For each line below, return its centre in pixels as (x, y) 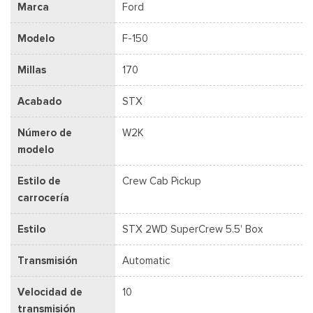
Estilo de (39, 181)
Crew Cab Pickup (162, 181)
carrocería (43, 197)
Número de (45, 132)
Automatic (146, 260)
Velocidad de (50, 292)
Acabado (39, 101)
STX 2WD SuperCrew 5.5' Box (192, 229)
